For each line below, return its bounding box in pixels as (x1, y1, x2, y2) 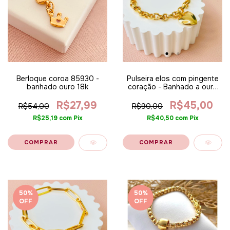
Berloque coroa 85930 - (16, 74, 99, 83)
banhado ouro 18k (27, 82, 88, 91)
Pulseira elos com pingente (126, 74, 219, 83)
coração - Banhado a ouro (127, 82, 218, 91)
